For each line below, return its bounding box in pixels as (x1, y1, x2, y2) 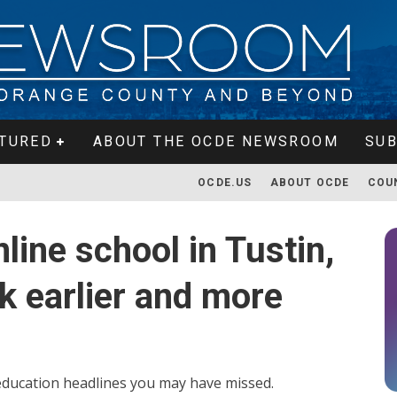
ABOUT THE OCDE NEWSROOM (92, 133, 339, 150)
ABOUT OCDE (269, 176, 350, 189)
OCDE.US (198, 176, 253, 189)
